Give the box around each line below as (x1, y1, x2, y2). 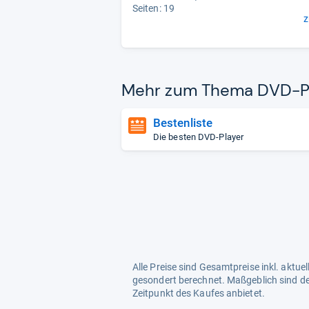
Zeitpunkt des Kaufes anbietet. (132, 288, 265, 299)
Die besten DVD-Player (153, 132, 244, 142)
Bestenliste (153, 116, 213, 130)
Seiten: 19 (132, 3, 175, 14)
